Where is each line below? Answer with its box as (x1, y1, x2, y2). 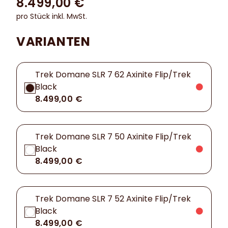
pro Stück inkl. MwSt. (16, 11, 87, 22)
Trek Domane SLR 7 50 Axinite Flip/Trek (35, 131, 191, 143)
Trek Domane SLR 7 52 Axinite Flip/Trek (35, 193, 191, 205)
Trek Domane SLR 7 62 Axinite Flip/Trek (35, 69, 191, 81)
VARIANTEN (16, 33, 91, 50)
